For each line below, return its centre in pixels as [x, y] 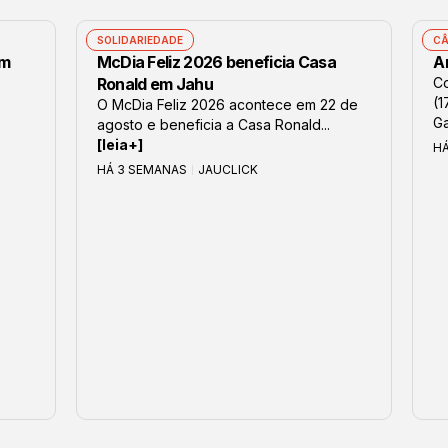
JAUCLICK [227, 170]
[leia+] [119, 145]
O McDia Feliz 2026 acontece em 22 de [227, 105]
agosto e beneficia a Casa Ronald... [213, 125]
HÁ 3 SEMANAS [141, 170]
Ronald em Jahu [154, 84]
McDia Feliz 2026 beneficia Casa [216, 62]
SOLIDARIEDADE [139, 40]
